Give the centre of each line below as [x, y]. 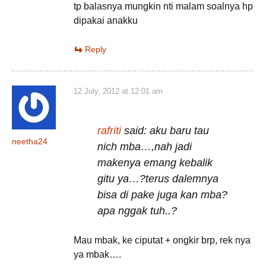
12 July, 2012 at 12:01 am [118, 91]
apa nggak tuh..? [137, 211]
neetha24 [30, 141]
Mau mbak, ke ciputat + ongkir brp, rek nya [162, 240]
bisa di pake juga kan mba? [162, 195]
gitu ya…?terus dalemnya [158, 179]
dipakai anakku [106, 20]
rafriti [109, 131]
